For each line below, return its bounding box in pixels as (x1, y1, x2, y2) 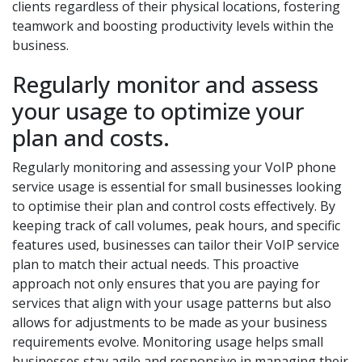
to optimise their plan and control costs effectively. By (12, 197, 335, 215)
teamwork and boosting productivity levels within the (12, 17, 334, 35)
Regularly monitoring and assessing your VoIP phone (12, 158, 336, 176)
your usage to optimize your (12, 95, 304, 126)
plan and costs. (12, 122, 170, 153)
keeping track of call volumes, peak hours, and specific (12, 217, 340, 234)
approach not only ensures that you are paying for (12, 275, 320, 293)
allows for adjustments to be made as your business (12, 314, 327, 331)
